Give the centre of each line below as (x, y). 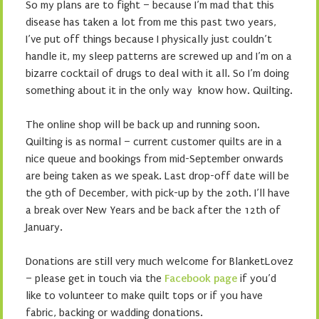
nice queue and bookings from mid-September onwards (155, 159)
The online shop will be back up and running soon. (143, 125)
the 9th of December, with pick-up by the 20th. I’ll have (158, 193)
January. (44, 227)
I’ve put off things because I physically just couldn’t (149, 39)
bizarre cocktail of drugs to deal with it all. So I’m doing (157, 73)
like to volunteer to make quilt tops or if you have (144, 296)
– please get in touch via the (95, 278)
